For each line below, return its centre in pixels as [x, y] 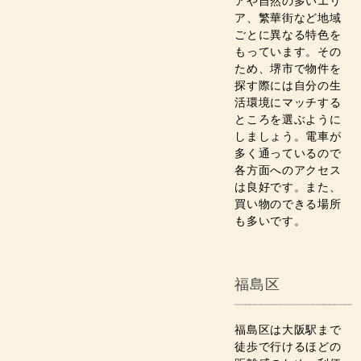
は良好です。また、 [288, 187]
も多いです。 [270, 221]
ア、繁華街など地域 [288, 18]
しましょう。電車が [288, 137]
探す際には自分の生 [288, 86]
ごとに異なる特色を [288, 35]
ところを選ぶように [288, 120]
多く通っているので [288, 154]
